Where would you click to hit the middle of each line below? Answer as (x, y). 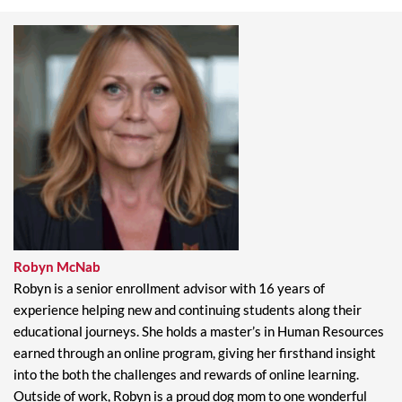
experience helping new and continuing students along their (188, 310)
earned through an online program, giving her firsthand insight (195, 353)
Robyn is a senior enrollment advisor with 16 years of (169, 288)
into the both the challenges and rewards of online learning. (186, 374)
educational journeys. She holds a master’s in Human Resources (199, 331)
